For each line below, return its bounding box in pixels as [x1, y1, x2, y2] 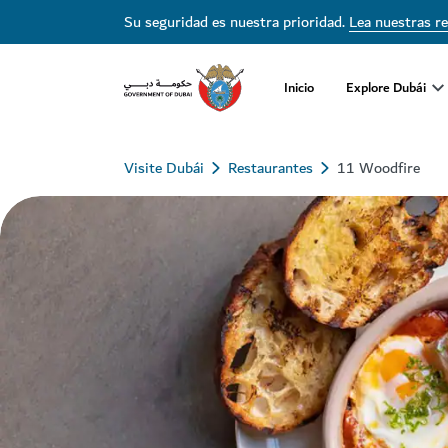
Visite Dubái [124, 155, 204, 181]
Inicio [284, 75, 314, 99]
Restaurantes [228, 155, 313, 181]
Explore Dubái [346, 75, 426, 99]
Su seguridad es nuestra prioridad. [124, 9, 349, 35]
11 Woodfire [337, 155, 420, 181]
